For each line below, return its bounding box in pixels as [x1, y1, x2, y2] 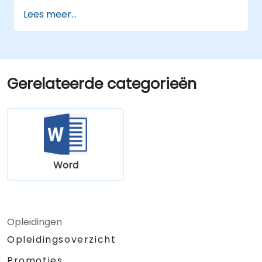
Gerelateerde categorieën [7, 73, 196, 94]
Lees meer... [23, 7, 77, 21]
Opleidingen [7, 215, 62, 229]
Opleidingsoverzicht [7, 232, 116, 246]
